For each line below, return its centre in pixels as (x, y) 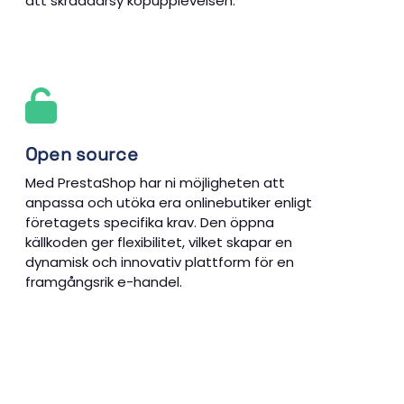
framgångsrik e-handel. (103, 281)
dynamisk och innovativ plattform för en (159, 262)
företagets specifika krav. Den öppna (149, 222)
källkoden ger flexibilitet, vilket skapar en (158, 242)
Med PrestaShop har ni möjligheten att (155, 182)
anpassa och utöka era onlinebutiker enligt (168, 202)
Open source (81, 154)
